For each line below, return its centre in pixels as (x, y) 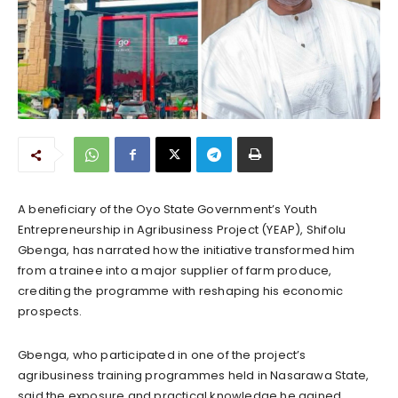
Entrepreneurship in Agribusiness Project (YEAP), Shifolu (182, 229)
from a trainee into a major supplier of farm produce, (175, 270)
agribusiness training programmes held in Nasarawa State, (194, 375)
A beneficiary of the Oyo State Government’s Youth (167, 209)
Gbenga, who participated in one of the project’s (162, 354)
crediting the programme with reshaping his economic (181, 291)
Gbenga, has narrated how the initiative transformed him (187, 250)
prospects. (50, 311)
